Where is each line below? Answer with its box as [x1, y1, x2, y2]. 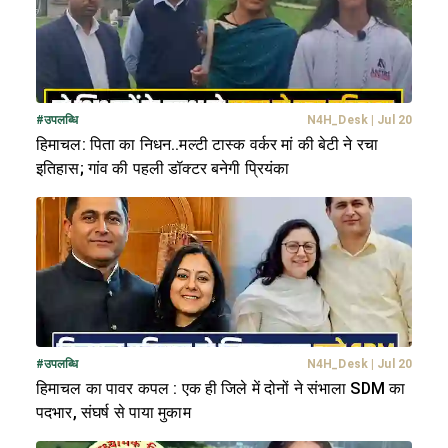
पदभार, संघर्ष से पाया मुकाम [36, 402, 191, 422]
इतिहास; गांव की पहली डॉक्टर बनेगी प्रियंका [36, 158, 290, 178]
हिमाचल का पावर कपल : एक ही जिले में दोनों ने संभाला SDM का [36, 378, 406, 398]
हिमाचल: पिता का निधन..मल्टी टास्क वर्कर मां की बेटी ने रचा [36, 134, 378, 154]
